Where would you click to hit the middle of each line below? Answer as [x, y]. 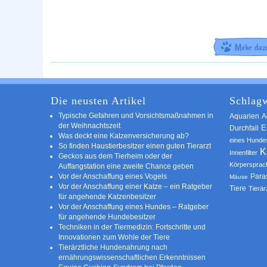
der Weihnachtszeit [89, 125]
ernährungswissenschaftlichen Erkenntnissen [132, 257]
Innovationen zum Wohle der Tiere [114, 237]
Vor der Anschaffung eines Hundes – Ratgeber [133, 206]
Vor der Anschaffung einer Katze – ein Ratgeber [135, 186]
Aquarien [244, 116]
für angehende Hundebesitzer [107, 216]
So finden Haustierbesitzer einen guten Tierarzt [135, 145]
